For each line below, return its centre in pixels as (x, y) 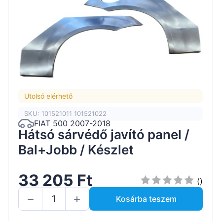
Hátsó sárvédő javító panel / (104, 134)
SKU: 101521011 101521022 (65, 114)
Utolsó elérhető (48, 96)
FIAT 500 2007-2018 (72, 124)
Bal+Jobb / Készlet (76, 149)
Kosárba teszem (146, 199)
